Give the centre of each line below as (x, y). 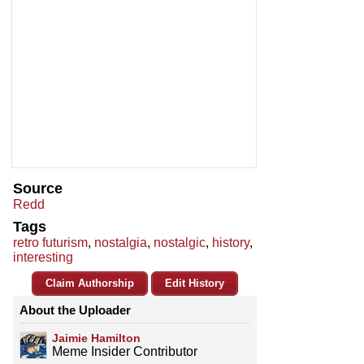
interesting (43, 258)
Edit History (195, 284)
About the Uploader (75, 310)
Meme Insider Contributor (125, 352)
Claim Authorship (90, 284)
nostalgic (180, 243)
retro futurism (50, 243)
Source (38, 189)
